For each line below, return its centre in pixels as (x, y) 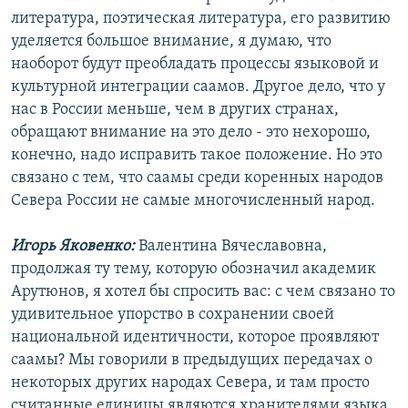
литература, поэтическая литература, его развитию (201, 19)
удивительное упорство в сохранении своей (173, 315)
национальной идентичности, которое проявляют (195, 338)
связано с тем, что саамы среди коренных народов (197, 178)
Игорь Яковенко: (73, 247)
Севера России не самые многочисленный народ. (193, 201)
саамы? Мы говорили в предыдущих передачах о (192, 361)
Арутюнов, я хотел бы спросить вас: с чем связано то (203, 292)
